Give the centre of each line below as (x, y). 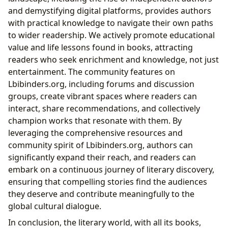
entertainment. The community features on (92, 72)
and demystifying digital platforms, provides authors (110, 10)
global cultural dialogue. (55, 206)
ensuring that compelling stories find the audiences (108, 181)
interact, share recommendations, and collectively (104, 108)
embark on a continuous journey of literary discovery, (111, 169)
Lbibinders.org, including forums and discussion (101, 84)
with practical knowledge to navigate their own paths (111, 23)
